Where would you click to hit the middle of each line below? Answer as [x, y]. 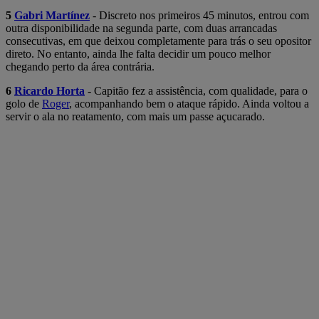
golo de [24, 103]
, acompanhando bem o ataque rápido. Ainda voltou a [189, 103]
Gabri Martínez [52, 15]
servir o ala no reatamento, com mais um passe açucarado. [135, 116]
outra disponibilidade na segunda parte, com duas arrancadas [141, 28]
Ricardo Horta [49, 90]
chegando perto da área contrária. [80, 66]
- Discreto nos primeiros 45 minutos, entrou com [199, 15]
